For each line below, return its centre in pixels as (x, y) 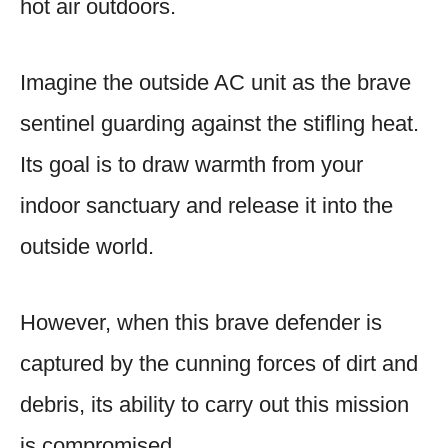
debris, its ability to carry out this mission (214, 404)
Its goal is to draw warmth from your (191, 164)
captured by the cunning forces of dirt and (219, 363)
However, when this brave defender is (201, 322)
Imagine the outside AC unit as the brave (215, 82)
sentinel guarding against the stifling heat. (219, 123)
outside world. (87, 246)
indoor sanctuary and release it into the (206, 205)
